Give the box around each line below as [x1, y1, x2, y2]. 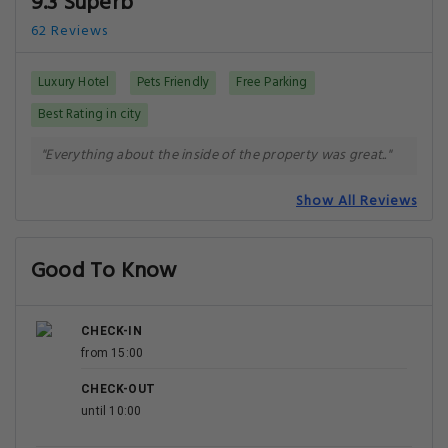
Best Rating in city [38, 104, 141, 125]
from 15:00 [81, 346, 144, 360]
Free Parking [236, 72, 308, 93]
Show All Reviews [296, 190, 417, 213]
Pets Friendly [136, 72, 210, 93]
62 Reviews [31, 20, 108, 43]
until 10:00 [81, 404, 142, 418]
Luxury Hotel [38, 72, 110, 93]
